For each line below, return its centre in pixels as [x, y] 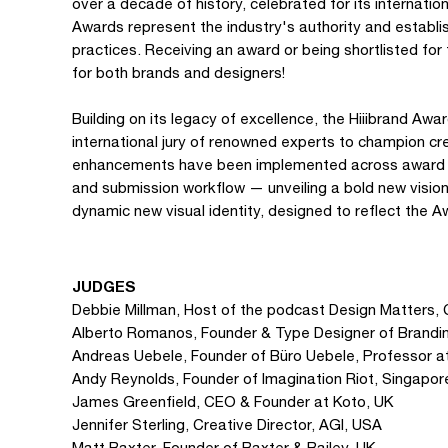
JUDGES [104, 286]
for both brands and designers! [178, 72]
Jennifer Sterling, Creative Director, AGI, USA [227, 424]
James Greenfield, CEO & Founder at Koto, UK [232, 401]
